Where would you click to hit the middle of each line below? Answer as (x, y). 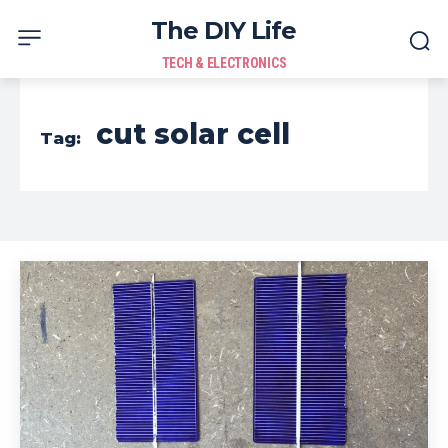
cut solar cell (193, 134)
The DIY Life (224, 30)
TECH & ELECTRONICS (224, 63)
